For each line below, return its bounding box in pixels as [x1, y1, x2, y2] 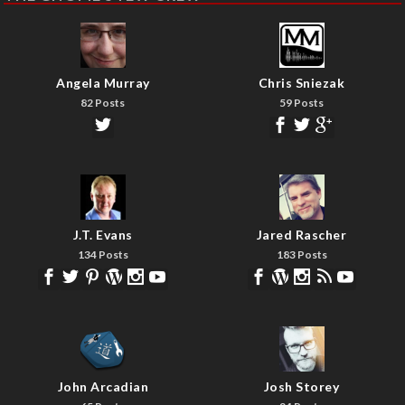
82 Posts [80, 95, 126, 109]
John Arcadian [57, 378, 149, 394]
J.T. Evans [72, 226, 133, 242]
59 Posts [279, 95, 324, 109]
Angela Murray [56, 74, 150, 90]
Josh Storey [263, 378, 340, 394]
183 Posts [276, 247, 327, 261]
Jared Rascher [256, 226, 347, 242]
